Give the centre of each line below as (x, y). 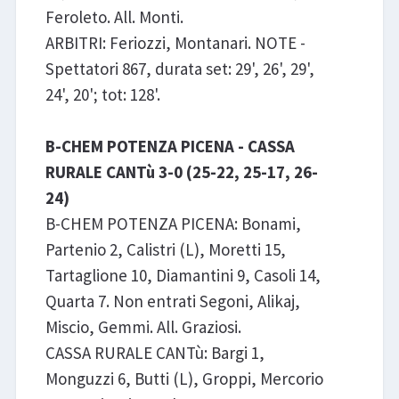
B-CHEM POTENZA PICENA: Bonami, (173, 224)
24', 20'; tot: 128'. (102, 95)
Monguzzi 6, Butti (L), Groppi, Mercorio (184, 379)
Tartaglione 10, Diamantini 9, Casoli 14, (183, 276)
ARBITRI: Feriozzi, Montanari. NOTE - (175, 43)
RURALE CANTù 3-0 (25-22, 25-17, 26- (181, 172)
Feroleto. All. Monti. (114, 17)
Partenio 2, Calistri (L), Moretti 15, (165, 250)
